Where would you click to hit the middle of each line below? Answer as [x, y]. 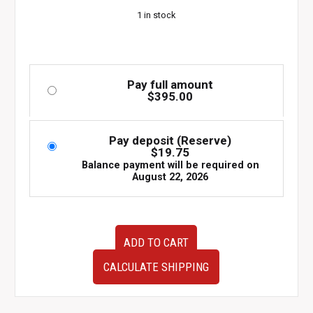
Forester [49, 293]
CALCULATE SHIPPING [156, 267]
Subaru [45, 278]
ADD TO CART [156, 242]
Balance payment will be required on [170, 165]
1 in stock [156, 15]
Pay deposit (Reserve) [170, 140]
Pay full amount [170, 85]
